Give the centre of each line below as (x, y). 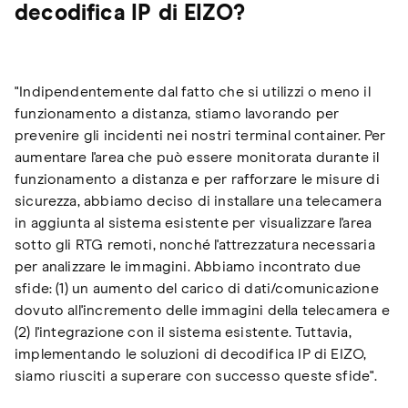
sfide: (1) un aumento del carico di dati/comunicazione (197, 288)
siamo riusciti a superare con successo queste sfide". (196, 376)
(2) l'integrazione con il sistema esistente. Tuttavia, (183, 332)
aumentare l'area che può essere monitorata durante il (197, 157)
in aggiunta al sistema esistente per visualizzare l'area (194, 223)
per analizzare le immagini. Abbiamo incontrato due (188, 266)
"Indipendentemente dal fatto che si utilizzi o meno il (193, 92)
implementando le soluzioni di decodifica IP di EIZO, (191, 354)
